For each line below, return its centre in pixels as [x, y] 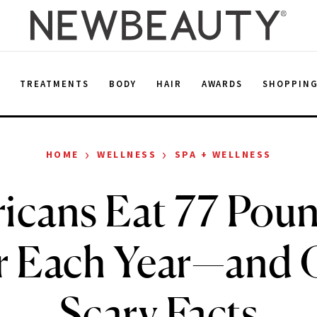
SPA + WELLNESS [223, 154]
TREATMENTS [54, 83]
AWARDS [222, 83]
